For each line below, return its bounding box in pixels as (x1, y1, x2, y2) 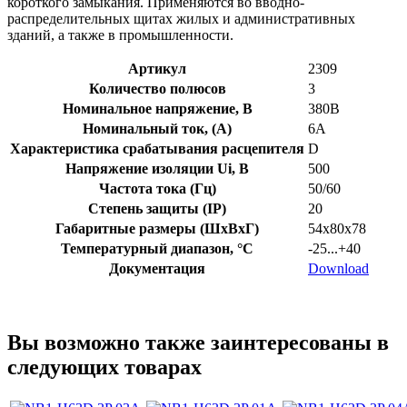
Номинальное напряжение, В (62, 100, 253, 116)
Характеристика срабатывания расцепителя (10, 140, 304, 156)
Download (308, 260, 369, 276)
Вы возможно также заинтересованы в (7, 330, 389, 354)
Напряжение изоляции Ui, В (65, 160, 249, 176)
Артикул (128, 60, 186, 76)
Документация (109, 260, 205, 276)
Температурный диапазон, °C (61, 240, 253, 256)
